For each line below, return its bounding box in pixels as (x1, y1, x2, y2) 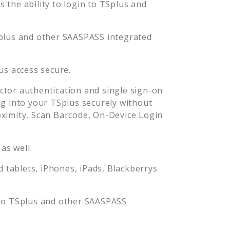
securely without (79, 97, 152, 108)
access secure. (9, 64, 71, 75)
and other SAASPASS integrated (15, 31, 152, 43)
